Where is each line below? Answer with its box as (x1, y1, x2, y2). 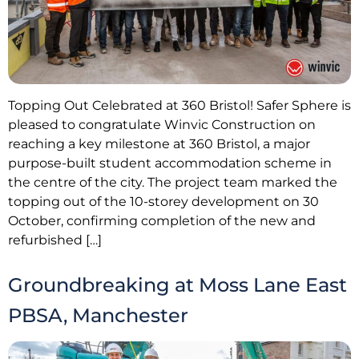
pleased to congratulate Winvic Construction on (8, 117, 316, 133)
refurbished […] (8, 232, 102, 248)
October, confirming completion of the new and (8, 213, 316, 229)
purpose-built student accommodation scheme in (8, 155, 332, 171)
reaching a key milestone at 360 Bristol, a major (8, 136, 310, 152)
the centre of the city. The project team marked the (8, 175, 337, 191)
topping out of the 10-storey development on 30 (8, 194, 319, 210)
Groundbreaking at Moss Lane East (8, 273, 347, 297)
